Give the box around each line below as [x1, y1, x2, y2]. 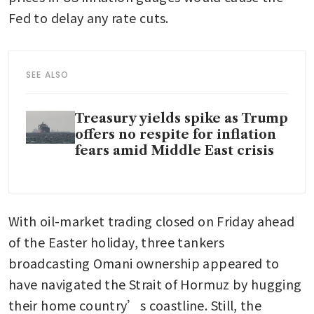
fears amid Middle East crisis [75, 142, 274, 158]
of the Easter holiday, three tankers [8, 232, 224, 251]
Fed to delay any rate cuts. [8, 8, 169, 27]
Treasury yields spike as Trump [75, 110, 288, 126]
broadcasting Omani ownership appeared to [8, 253, 280, 272]
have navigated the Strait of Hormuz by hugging [8, 274, 302, 293]
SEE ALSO [26, 68, 69, 81]
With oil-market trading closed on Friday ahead [8, 211, 295, 230]
